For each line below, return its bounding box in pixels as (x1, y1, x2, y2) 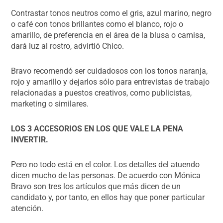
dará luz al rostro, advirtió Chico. (11, 41, 124, 51)
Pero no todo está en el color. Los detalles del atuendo (11, 159, 200, 169)
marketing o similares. (11, 99, 89, 109)
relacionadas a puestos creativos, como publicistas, (11, 88, 192, 98)
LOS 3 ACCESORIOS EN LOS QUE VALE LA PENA (11, 123, 184, 133)
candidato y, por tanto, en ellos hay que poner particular (11, 192, 205, 202)
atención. (11, 203, 44, 213)
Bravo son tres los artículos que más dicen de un (11, 181, 181, 191)
